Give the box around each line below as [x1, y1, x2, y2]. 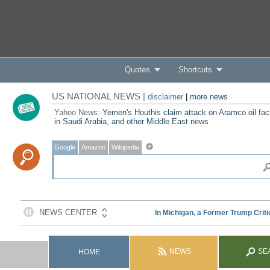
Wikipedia [111, 143, 139, 151]
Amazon [81, 143, 105, 151]
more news [189, 92, 228, 101]
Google [54, 143, 75, 151]
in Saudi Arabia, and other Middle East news [54, 117, 209, 126]
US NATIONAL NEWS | [51, 91, 148, 101]
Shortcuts [178, 65, 212, 74]
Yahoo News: [54, 108, 102, 117]
